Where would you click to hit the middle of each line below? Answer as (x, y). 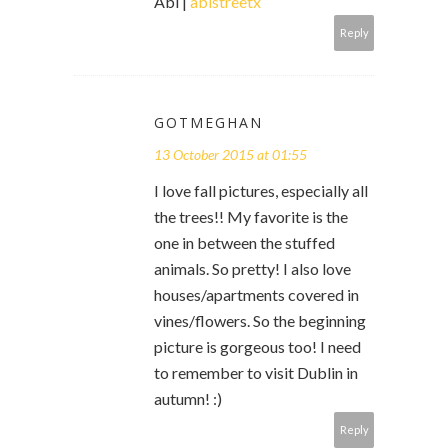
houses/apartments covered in (256, 294)
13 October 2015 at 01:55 (230, 154)
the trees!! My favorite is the (251, 216)
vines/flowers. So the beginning (260, 320)
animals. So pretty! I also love (252, 268)
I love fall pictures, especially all (261, 190)
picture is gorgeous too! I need (257, 346)
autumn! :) (188, 398)
